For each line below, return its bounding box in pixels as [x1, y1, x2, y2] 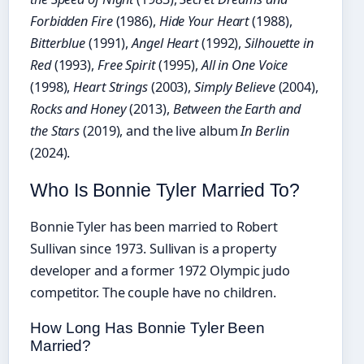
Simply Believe [194, 78, 275, 96]
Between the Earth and [172, 100, 301, 118]
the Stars [30, 122, 80, 140]
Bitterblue [30, 34, 85, 52]
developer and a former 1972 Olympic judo [30, 262, 290, 280]
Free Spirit [97, 56, 155, 74]
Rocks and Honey [30, 100, 127, 118]
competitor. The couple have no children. [30, 284, 276, 302]
